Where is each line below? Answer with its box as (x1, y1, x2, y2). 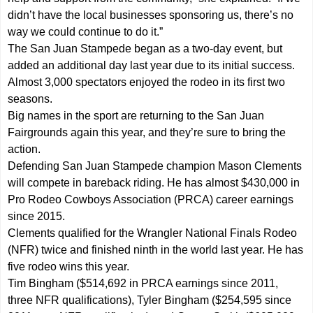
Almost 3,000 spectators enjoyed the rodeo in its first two (8, 75, 286, 88)
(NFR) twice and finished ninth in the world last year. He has (8, 243, 304, 256)
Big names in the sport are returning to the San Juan (8, 109, 265, 122)
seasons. (8, 92, 53, 105)
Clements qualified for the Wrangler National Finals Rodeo (8, 226, 298, 239)
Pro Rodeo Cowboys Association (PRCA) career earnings (8, 193, 294, 205)
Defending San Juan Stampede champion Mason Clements (8, 159, 303, 172)
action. (8, 143, 41, 155)
